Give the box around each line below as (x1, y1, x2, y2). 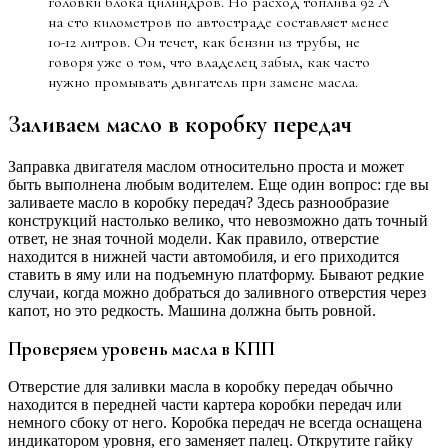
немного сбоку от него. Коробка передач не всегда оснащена (8, 413, 422, 431)
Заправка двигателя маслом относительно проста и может (8, 158, 404, 176)
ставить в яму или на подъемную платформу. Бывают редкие (8, 266, 424, 284)
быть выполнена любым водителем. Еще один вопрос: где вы (8, 176, 429, 194)
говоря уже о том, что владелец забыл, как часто (48, 52, 370, 73)
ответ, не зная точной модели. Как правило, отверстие (8, 230, 379, 248)
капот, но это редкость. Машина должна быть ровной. (8, 302, 376, 320)
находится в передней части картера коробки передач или (8, 395, 402, 413)
